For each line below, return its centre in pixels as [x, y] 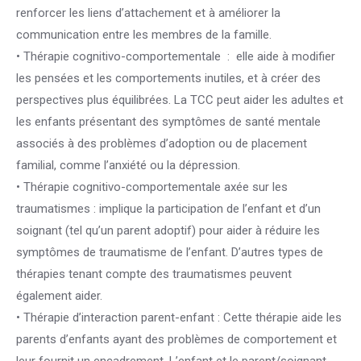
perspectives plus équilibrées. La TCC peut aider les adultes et [180, 100]
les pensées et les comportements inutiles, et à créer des [168, 78]
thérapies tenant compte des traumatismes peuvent [154, 274]
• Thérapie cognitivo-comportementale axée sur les [152, 187]
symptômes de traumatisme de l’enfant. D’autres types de [170, 252]
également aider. [59, 296]
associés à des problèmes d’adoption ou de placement [162, 143]
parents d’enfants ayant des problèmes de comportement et [176, 339]
